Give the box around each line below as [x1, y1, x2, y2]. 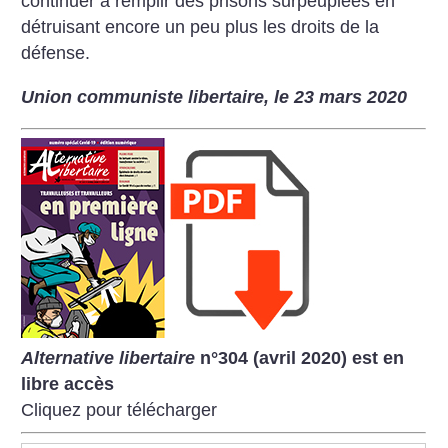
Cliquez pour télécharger [21, 400, 218, 421]
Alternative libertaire [21, 348, 201, 369]
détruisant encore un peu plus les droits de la [21, 17, 380, 38]
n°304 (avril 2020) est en [200, 348, 405, 369]
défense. [21, 43, 91, 64]
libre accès [21, 374, 115, 395]
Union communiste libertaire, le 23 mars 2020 [21, 87, 408, 108]
